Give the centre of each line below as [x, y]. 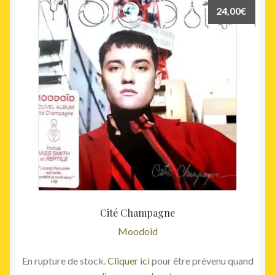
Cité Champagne [137, 212]
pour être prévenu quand [201, 260]
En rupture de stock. [64, 260]
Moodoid [137, 231]
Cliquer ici [128, 260]
